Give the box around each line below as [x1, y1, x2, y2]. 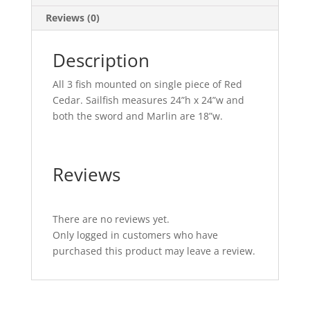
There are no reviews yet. [52, 212, 170, 226]
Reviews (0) [45, 11, 100, 25]
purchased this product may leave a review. [52, 244, 255, 258]
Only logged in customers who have [52, 228, 218, 242]
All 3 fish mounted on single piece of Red [52, 77, 242, 91]
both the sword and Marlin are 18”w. [52, 109, 223, 123]
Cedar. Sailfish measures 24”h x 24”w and [52, 93, 244, 107]
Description [52, 48, 149, 73]
